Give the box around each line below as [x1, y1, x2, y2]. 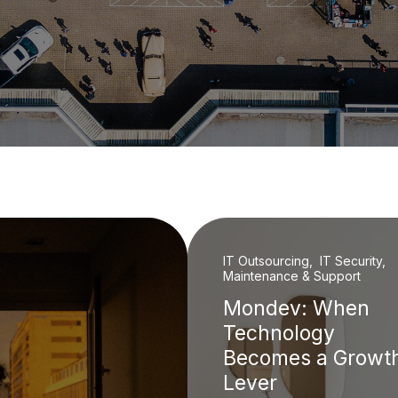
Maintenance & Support [222, 267, 361, 283]
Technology [222, 320, 335, 346]
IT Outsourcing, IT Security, [222, 252, 389, 268]
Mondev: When [222, 295, 370, 321]
